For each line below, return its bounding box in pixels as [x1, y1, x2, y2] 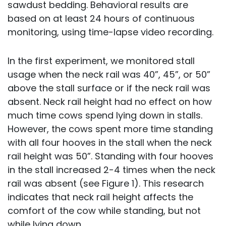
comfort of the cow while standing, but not [8, 204, 201, 217]
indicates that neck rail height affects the [8, 191, 193, 203]
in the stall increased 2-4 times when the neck [8, 163, 215, 176]
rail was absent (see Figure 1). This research [8, 177, 204, 190]
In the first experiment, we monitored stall [8, 54, 195, 67]
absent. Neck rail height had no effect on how [8, 95, 212, 108]
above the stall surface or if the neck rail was [8, 82, 210, 94]
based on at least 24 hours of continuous [8, 12, 195, 25]
